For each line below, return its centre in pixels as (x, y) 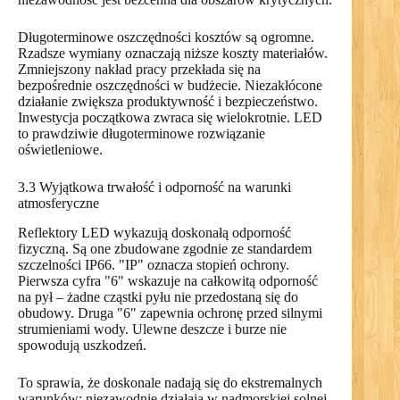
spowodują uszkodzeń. (82, 345)
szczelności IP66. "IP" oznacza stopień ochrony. (154, 264)
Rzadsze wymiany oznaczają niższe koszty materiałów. (173, 53)
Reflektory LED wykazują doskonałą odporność (154, 232)
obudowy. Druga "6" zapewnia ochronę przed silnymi (170, 312)
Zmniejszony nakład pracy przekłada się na (139, 69)
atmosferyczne (58, 203)
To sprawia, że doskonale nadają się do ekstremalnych (170, 382)
